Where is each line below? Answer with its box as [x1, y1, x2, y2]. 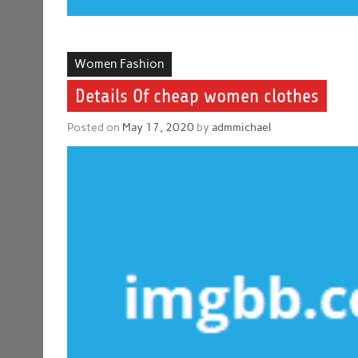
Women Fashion [74, 57, 165, 72]
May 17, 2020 [122, 119, 195, 134]
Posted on [67, 119, 123, 134]
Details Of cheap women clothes [74, 86, 319, 107]
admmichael [212, 119, 272, 134]
